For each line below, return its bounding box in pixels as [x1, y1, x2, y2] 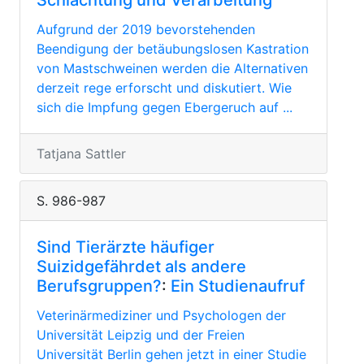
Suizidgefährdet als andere [37, 257, 246, 276]
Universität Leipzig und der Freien [37, 327, 245, 343]
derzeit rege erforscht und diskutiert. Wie [37, 80, 292, 96]
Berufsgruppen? [37, 276, 162, 296]
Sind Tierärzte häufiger [37, 237, 214, 257]
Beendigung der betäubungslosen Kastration [37, 41, 309, 57]
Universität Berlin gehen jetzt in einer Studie [37, 346, 306, 362]
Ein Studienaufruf [171, 276, 305, 296]
